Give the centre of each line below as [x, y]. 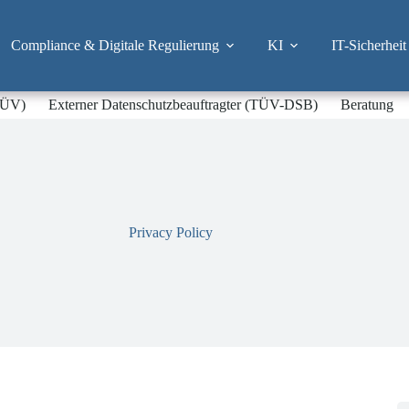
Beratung [367, 105]
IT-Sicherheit [368, 45]
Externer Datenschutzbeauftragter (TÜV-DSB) [184, 105]
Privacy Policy [171, 232]
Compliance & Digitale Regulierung [115, 45]
